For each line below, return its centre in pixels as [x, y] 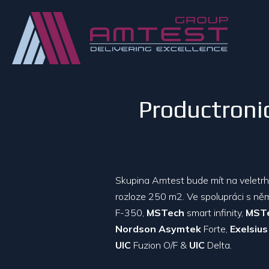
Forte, [216, 229]
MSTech [165, 213]
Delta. [218, 245]
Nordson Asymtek [158, 229]
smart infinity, [215, 213]
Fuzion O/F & [160, 245]
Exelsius [249, 229]
